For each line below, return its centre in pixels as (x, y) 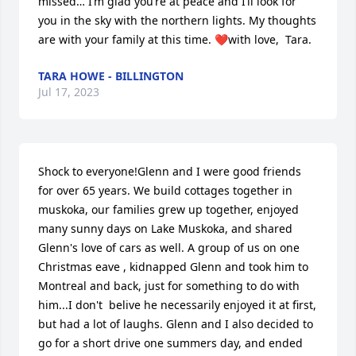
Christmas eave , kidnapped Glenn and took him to (173, 266)
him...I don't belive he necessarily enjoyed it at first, (177, 304)
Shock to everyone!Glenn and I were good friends (170, 171)
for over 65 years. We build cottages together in (165, 190)
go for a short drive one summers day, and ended (170, 342)
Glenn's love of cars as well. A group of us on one (169, 247)
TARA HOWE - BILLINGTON (111, 75)
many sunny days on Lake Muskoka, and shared (165, 228)
